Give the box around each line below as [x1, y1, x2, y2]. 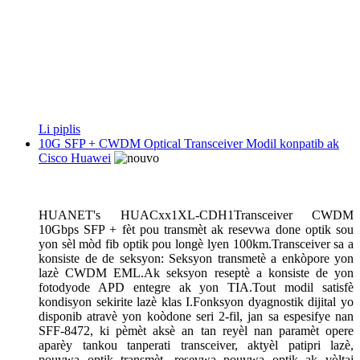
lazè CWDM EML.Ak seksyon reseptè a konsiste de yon [39, 265, 354, 280]
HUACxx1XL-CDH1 [120, 207, 234, 222]
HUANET [39, 207, 93, 222]
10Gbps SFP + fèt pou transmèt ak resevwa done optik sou [39, 222, 354, 236]
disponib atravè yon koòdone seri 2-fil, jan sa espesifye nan [39, 309, 354, 323]
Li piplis [39, 121, 80, 136]
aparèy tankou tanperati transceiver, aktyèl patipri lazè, [39, 337, 354, 352]
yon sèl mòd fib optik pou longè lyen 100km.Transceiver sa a [39, 236, 354, 251]
